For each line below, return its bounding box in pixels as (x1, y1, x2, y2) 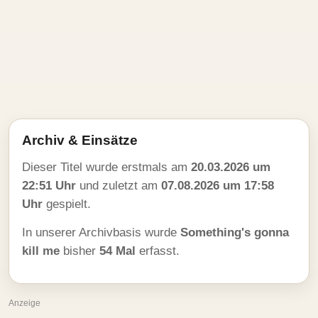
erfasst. (136, 244, 180, 258)
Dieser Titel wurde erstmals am (22, 160, 191, 174)
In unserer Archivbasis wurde (22, 226, 180, 239)
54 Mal (99, 244, 136, 258)
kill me (22, 244, 60, 258)
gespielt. (43, 197, 91, 211)
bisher (60, 244, 99, 258)
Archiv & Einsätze (22, 133, 138, 148)
